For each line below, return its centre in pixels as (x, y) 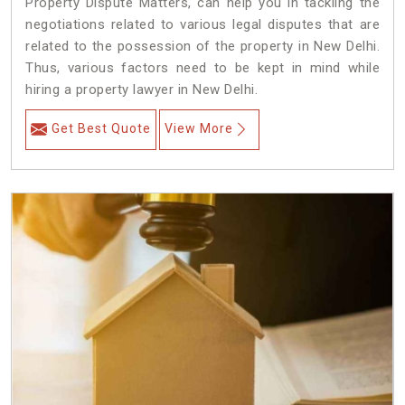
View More (199, 129)
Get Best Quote (101, 129)
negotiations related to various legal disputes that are (202, 25)
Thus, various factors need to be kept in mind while (202, 68)
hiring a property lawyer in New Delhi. (141, 90)
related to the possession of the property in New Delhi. (202, 47)
